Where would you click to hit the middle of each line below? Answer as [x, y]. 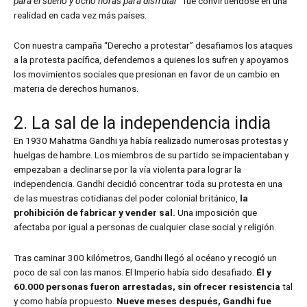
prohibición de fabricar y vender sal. [96, 213]
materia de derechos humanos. [76, 89]
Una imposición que [217, 213]
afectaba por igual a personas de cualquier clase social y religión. [145, 227]
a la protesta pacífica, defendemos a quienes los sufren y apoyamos [151, 60]
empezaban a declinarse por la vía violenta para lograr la [127, 170]
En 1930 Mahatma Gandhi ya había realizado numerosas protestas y [151, 141]
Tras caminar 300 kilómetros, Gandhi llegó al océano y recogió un [145, 258]
